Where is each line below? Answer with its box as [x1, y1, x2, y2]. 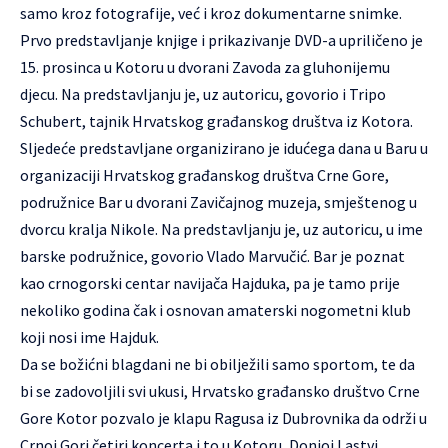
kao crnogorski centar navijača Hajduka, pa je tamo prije [20, 273, 400, 293]
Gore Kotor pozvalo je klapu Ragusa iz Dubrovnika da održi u [20, 408, 427, 428]
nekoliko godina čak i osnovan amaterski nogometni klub [20, 300, 411, 320]
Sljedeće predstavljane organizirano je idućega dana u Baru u [20, 138, 428, 158]
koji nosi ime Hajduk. [20, 327, 159, 347]
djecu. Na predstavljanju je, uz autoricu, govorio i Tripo [20, 84, 386, 104]
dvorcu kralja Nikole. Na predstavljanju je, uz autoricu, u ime [20, 219, 423, 239]
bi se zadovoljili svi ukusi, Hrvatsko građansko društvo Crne [20, 381, 420, 401]
